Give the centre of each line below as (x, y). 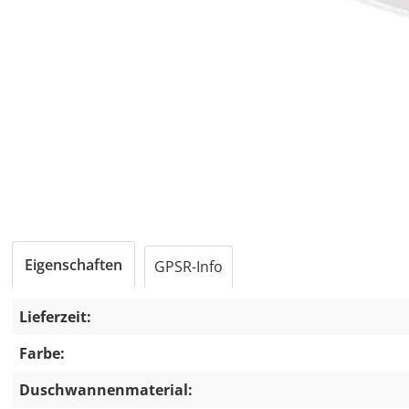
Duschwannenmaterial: (106, 390)
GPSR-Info (189, 267)
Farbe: (42, 353)
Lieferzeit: (55, 317)
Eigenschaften (73, 265)
